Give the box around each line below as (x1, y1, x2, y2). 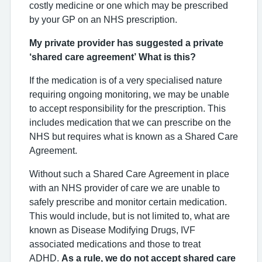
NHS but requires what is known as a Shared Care (29, 132, 238, 141)
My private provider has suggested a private (29, 38, 223, 47)
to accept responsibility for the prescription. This (29, 104, 226, 113)
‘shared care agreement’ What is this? (29, 52, 196, 61)
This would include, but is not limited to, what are (29, 211, 230, 220)
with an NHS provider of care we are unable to (29, 183, 220, 192)
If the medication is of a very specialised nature (29, 75, 222, 85)
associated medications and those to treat (29, 239, 201, 249)
